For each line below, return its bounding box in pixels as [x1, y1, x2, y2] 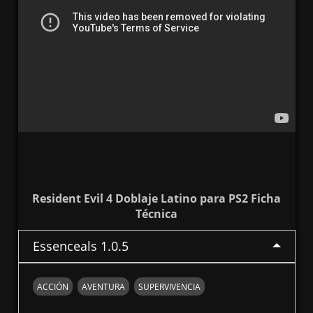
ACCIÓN [36, 280, 68, 293]
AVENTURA [81, 280, 125, 293]
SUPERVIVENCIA [138, 280, 201, 293]
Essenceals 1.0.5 [32, 238, 129, 255]
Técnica [136, 206, 177, 222]
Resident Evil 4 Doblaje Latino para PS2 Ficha [32, 191, 281, 207]
